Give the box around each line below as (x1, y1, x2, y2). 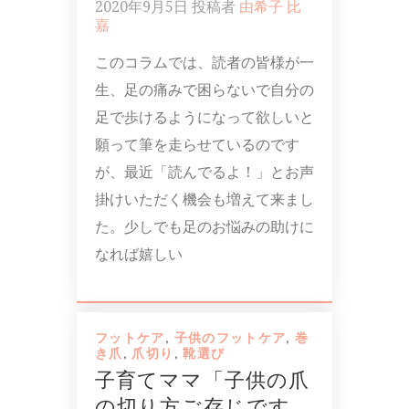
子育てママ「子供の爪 (95, 368, 310, 393)
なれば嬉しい (95, 245, 183, 263)
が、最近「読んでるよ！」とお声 (95, 163, 314, 181)
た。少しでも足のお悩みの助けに (95, 217, 314, 236)
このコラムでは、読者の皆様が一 (95, 53, 314, 71)
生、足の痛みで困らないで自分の (95, 80, 314, 99)
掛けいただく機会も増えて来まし (95, 190, 314, 208)
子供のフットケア (173, 330, 287, 345)
